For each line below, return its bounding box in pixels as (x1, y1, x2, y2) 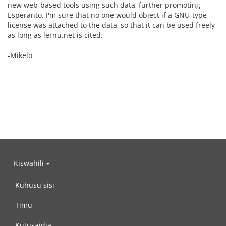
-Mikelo (8, 50, 32, 60)
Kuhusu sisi (15, 180, 54, 190)
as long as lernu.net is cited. (8, 30, 103, 40)
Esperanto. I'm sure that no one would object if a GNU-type (8, 10, 207, 20)
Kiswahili (14, 158, 46, 168)
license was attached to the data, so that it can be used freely (8, 20, 215, 30)
